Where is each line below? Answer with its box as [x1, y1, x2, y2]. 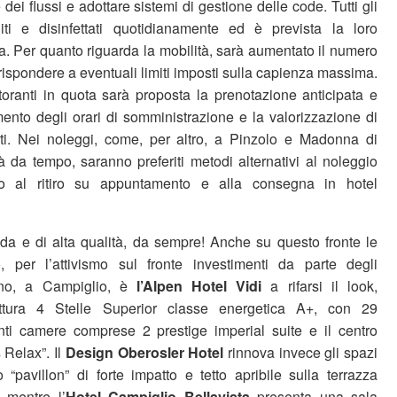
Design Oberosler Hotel [65, 342, 224, 362]
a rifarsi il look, [261, 276, 378, 296]
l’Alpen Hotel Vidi [136, 276, 262, 296]
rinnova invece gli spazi [223, 342, 378, 362]
